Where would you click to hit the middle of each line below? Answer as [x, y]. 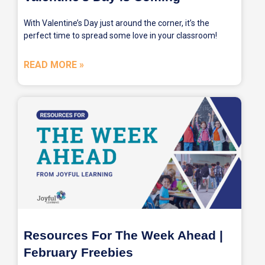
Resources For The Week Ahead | [123, 235]
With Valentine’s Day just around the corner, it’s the [117, 23]
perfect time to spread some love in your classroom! [120, 35]
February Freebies [78, 252]
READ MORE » [54, 65]
